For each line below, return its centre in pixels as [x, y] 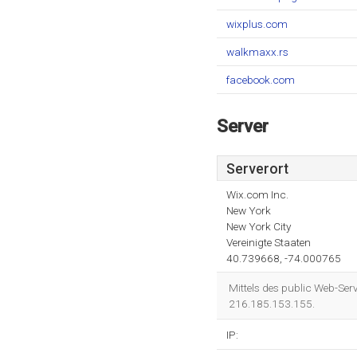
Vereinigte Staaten [269, 242]
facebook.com [261, 80]
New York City [259, 226]
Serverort [257, 169]
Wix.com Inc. [257, 194]
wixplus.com [257, 24]
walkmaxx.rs [257, 52]
